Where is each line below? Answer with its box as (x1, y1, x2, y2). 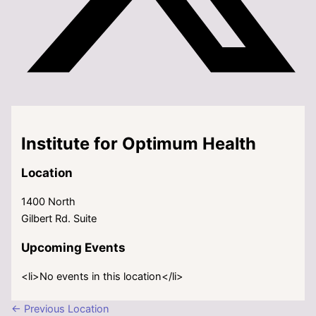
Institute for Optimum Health (21, 133, 257, 154)
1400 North (21, 195, 76, 208)
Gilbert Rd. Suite (21, 212, 97, 225)
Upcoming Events (21, 240, 126, 255)
